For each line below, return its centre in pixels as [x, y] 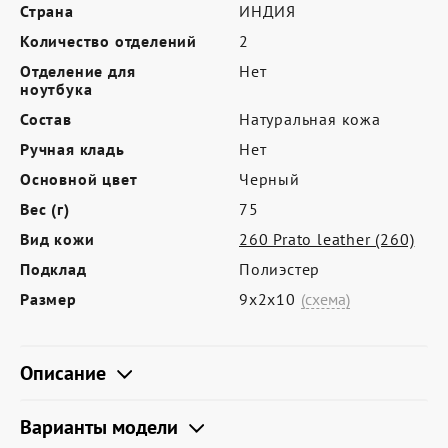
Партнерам [114, 44]
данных [99, 194]
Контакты [107, 84]
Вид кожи [57, 239]
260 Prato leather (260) [327, 239]
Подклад [53, 269]
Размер [48, 299]
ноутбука [56, 89]
